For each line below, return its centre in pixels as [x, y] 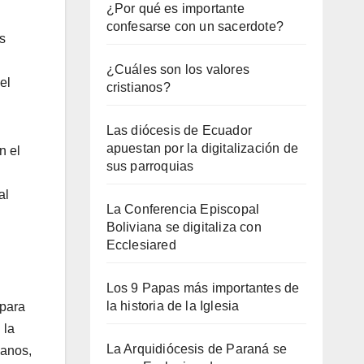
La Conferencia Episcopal [183, 209]
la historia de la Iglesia [173, 305]
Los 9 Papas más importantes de [203, 288]
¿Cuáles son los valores [178, 69]
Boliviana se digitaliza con [184, 227]
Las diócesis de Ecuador [179, 130]
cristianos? [138, 87]
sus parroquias [150, 166]
